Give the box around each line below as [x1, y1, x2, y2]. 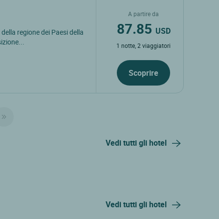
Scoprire [129, 67, 159, 78]
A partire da [128, 9, 159, 18]
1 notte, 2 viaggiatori [116, 41, 171, 49]
